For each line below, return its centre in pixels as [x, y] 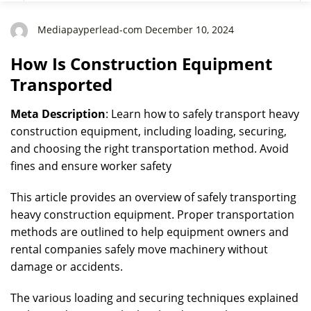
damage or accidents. [67, 267]
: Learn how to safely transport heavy [202, 114]
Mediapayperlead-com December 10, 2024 [134, 30]
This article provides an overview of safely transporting [153, 197]
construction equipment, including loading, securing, [149, 131]
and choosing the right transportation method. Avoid [150, 149]
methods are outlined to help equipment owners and [150, 232]
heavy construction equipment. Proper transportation [152, 215]
